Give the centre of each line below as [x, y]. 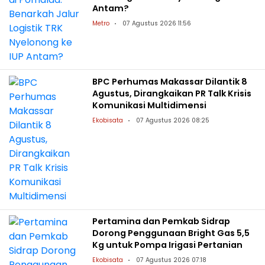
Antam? [111, 8]
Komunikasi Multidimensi [150, 106]
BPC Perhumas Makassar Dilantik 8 [170, 82]
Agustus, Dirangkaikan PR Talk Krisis [172, 94]
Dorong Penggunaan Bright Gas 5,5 [171, 233]
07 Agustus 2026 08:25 [173, 121]
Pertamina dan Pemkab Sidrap [161, 222]
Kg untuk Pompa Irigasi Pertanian [168, 245]
